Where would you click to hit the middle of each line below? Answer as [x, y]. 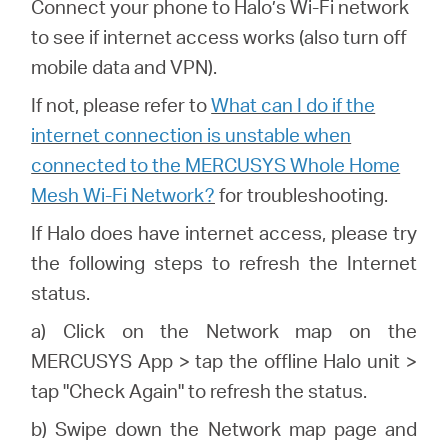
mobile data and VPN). [124, 67]
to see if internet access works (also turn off [219, 37]
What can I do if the [293, 105]
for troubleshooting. [302, 195]
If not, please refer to [119, 105]
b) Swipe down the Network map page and [224, 429]
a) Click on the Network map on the [224, 331]
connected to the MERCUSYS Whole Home [216, 165]
